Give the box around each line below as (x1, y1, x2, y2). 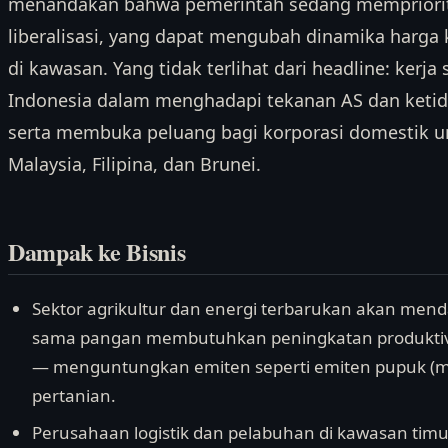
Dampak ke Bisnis (8, 233, 186, 269)
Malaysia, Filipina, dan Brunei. (8, 152, 261, 177)
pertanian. (32, 383, 116, 407)
